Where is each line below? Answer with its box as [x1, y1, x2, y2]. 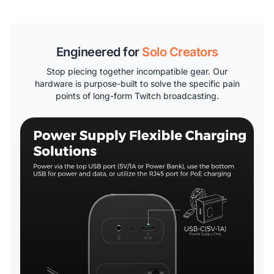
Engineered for [56, 44, 142, 59]
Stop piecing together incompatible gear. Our [46, 65, 228, 76]
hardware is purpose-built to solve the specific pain [34, 78, 240, 89]
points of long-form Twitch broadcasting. [55, 90, 219, 101]
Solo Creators [142, 44, 218, 59]
